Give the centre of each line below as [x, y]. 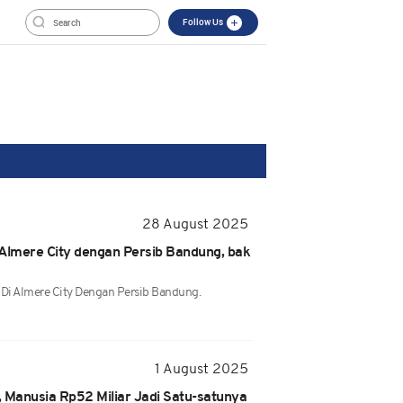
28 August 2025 [195, 225]
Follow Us [204, 22]
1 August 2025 [201, 370]
